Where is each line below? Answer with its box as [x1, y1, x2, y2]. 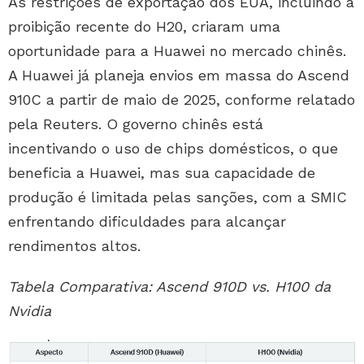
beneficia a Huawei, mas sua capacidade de [8, 164, 315, 182]
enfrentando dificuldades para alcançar [8, 213, 286, 231]
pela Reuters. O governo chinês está [8, 115, 263, 133]
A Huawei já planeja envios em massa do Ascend [8, 67, 349, 84]
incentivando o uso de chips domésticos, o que [8, 140, 338, 158]
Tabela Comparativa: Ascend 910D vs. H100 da [8, 278, 331, 296]
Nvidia [8, 302, 51, 320]
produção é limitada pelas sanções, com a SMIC [8, 188, 347, 206]
